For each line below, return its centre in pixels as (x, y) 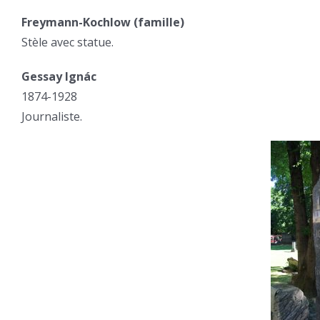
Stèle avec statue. (67, 42)
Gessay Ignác (59, 76)
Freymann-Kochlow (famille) (103, 22)
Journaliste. (52, 116)
